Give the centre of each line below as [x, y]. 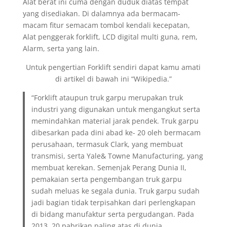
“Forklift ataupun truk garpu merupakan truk [107, 98]
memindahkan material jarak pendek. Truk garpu [115, 121]
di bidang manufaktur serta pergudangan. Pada [113, 214]
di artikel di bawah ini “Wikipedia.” [113, 79]
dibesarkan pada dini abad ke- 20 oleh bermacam [116, 133]
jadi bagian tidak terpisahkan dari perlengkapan [114, 202]
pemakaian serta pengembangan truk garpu [107, 179]
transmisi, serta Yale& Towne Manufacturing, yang [118, 156]
